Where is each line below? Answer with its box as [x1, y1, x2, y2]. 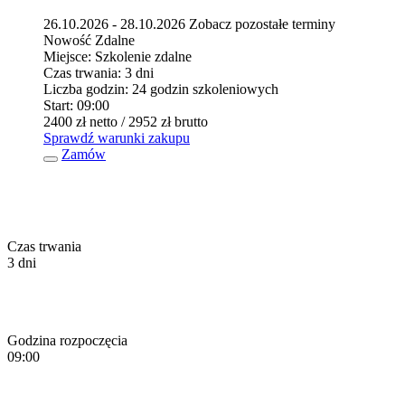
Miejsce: [43, 49, 91, 65]
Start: [43, 98, 73, 114]
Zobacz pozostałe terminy [189, 16, 335, 33]
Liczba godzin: [43, 81, 128, 98]
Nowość [43, 33, 91, 49]
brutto [174, 114, 208, 130]
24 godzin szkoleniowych [132, 81, 278, 98]
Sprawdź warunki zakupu [43, 130, 190, 146]
